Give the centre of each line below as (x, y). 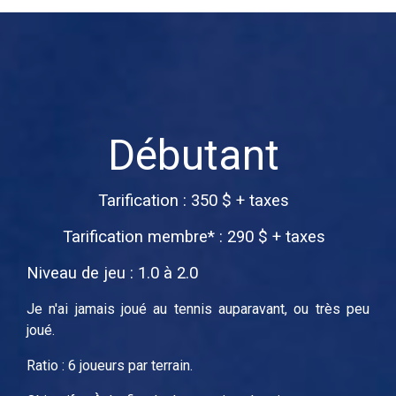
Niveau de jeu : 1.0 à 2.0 (112, 273)
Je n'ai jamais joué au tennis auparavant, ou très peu (198, 308)
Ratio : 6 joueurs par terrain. (110, 365)
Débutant (194, 155)
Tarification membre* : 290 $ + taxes (194, 236)
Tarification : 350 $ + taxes (194, 200)
